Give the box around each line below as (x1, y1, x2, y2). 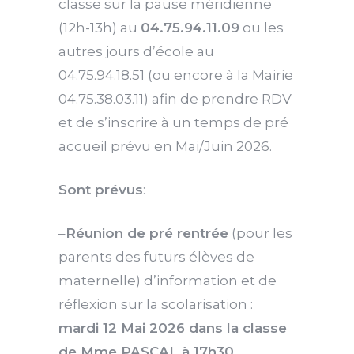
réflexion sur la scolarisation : (58, 296, 253, 312)
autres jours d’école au (58, 43, 214, 59)
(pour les (228, 224, 292, 241)
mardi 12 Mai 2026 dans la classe (58, 319, 287, 336)
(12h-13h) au (58, 19, 141, 36)
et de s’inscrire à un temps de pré (58, 114, 288, 130)
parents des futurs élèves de (58, 248, 254, 265)
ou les (239, 19, 284, 36)
